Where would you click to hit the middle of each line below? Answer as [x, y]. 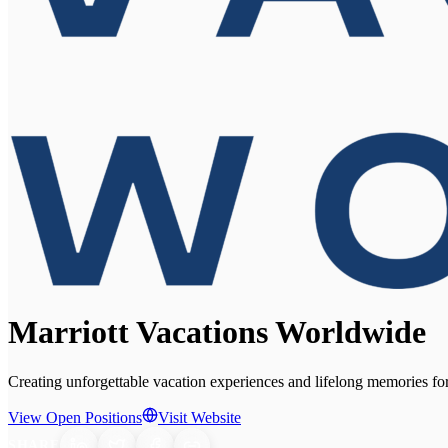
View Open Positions [75, 417]
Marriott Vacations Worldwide [217, 332]
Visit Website [199, 417]
